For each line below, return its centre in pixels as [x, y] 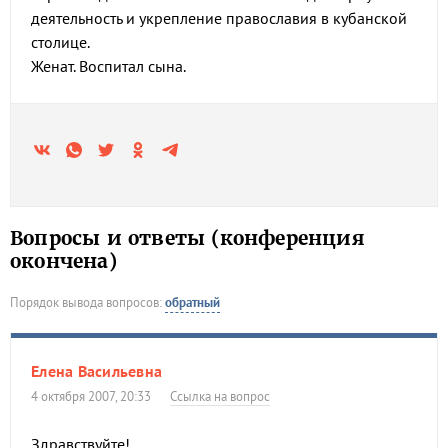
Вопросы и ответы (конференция [187, 238]
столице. [60, 42]
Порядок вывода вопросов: [87, 302]
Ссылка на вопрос [220, 396]
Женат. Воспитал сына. [108, 66]
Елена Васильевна [96, 371]
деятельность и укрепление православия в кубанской [219, 18]
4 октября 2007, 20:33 [94, 396]
